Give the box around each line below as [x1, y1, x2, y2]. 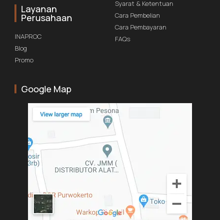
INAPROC [15, 32, 42, 41]
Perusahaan [21, 12, 72, 24]
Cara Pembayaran [115, 23, 166, 32]
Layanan [21, 3, 57, 15]
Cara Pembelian [115, 11, 160, 20]
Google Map [21, 83, 71, 95]
